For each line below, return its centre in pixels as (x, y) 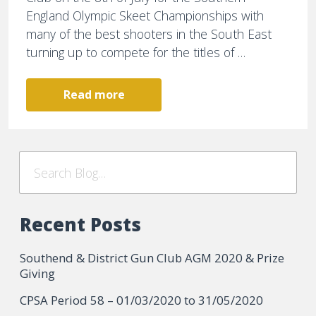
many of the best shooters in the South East (149, 34)
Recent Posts (80, 225)
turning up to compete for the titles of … (136, 53)
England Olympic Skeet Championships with (145, 16)
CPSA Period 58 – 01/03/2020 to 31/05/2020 (141, 300)
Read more (94, 95)
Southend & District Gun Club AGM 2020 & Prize (152, 258)
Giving (37, 274)
